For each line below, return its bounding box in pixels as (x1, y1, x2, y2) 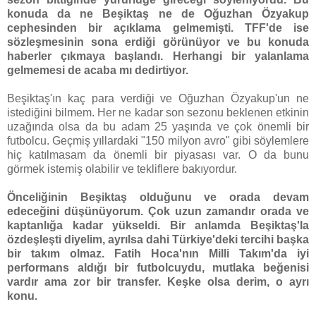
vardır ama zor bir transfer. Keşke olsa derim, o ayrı (7, 276, 309, 288)
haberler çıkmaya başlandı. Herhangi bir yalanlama (7, 50, 309, 63)
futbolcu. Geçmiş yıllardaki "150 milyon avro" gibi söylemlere (7, 135, 309, 147)
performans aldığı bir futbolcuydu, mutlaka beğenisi (7, 262, 309, 274)
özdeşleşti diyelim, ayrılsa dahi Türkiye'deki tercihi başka (7, 233, 309, 246)
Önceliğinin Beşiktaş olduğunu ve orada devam (7, 191, 309, 204)
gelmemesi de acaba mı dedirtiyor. (7, 64, 188, 77)
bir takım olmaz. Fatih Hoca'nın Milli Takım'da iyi (7, 248, 309, 260)
